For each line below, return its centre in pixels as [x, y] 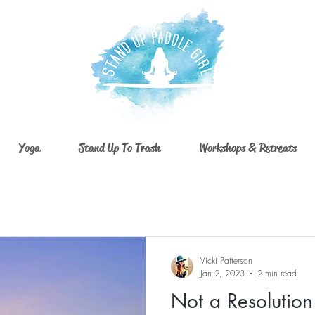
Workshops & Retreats [247, 148]
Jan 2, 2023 [223, 273]
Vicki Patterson [226, 261]
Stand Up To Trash [119, 148]
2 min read [277, 273]
